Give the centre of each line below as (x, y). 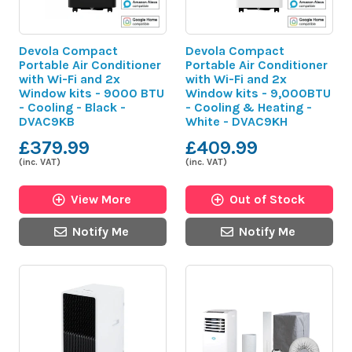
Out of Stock (267, 199)
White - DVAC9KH (236, 121)
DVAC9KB (47, 121)
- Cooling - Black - (72, 107)
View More (101, 199)
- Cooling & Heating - (249, 107)
